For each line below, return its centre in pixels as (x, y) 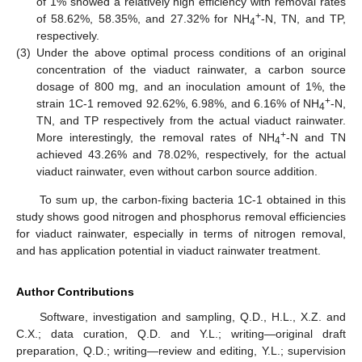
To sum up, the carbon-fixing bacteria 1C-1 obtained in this (192, 200)
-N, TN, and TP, (303, 18)
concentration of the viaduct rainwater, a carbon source (191, 69)
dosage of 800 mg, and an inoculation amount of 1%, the (191, 86)
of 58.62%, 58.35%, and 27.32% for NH (143, 18)
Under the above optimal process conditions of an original (191, 52)
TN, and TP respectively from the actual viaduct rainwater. (191, 120)
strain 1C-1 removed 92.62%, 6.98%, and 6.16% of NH (178, 103)
